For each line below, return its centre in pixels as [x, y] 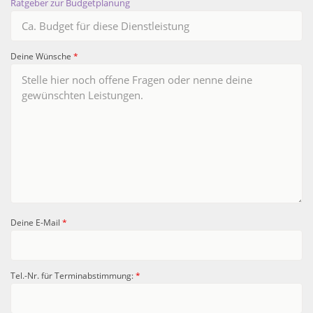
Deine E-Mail [36, 222]
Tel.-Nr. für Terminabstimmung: [73, 275]
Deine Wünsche [42, 56]
